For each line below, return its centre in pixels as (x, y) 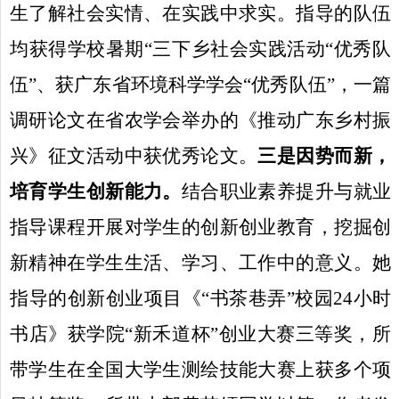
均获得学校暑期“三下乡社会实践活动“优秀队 (200, 49)
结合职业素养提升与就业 (286, 191)
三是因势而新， (325, 155)
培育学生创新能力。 (96, 191)
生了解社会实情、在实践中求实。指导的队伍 (200, 13)
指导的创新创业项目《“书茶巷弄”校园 (171, 298)
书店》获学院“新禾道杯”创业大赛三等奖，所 (200, 334)
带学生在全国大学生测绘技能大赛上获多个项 (200, 369)
